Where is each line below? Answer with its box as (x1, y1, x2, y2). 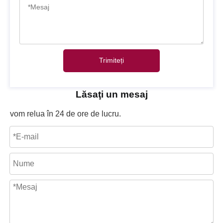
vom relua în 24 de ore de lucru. (10, 109, 121, 118)
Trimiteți (99, 56, 124, 65)
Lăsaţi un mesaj (75, 89, 148, 100)
